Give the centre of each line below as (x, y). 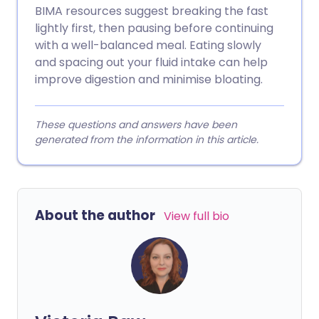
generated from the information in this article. (147, 140)
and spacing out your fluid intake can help (151, 62)
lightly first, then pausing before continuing (154, 28)
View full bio (197, 216)
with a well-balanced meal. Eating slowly (148, 45)
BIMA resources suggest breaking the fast (152, 11)
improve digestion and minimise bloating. (149, 79)
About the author (95, 215)
